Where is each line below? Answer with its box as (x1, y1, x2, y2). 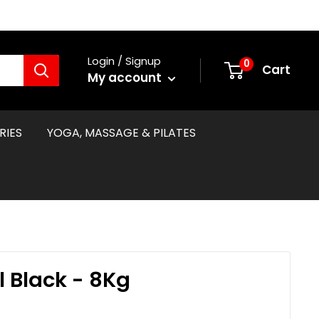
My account (88, 69, 164, 87)
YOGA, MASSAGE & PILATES (47, 124, 196, 141)
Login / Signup (88, 53, 161, 69)
